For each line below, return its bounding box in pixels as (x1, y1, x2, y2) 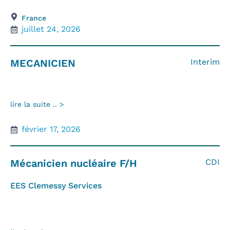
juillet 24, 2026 (22, 24, 81, 34)
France (22, 14, 46, 22)
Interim (190, 57, 220, 67)
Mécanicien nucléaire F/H (10, 157, 137, 169)
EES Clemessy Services (10, 181, 102, 190)
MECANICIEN (10, 57, 75, 69)
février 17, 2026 (22, 124, 81, 134)
